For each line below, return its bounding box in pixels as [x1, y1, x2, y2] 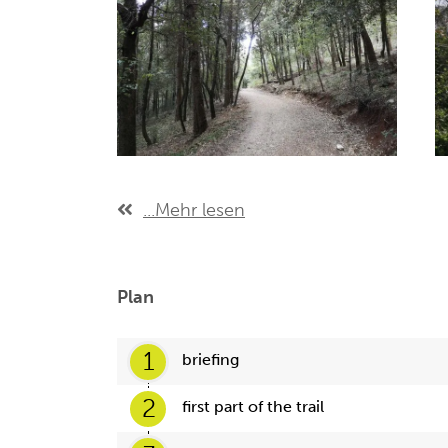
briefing [182, 350, 239, 369]
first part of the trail [182, 397, 324, 416]
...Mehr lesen [143, 199, 245, 221]
